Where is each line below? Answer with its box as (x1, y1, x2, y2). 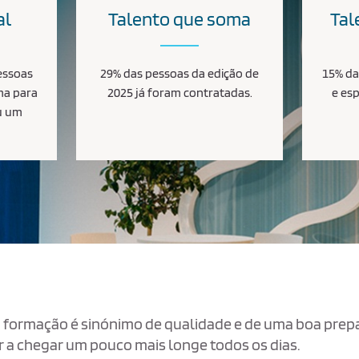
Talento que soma (108, 7, 251, 30)
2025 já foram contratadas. (107, 85, 252, 100)
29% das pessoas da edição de (100, 66, 259, 81)
